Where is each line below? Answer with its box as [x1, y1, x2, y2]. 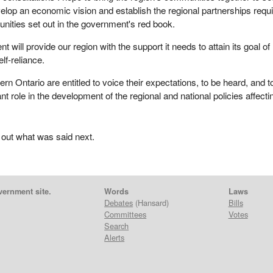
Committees [104, 208, 147, 220]
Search [104, 219, 129, 232]
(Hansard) [133, 196, 169, 208]
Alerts [104, 231, 125, 243]
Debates [104, 196, 133, 208]
